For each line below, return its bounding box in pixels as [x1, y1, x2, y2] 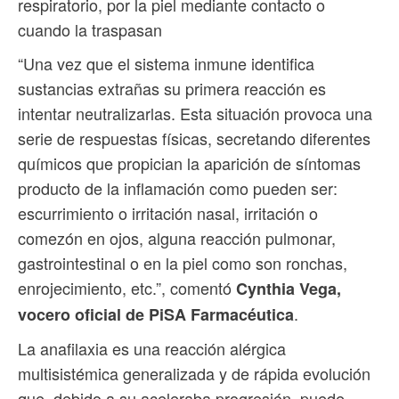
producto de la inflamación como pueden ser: [18, 176, 338, 200]
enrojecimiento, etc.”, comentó [18, 276, 236, 300]
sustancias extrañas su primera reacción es [18, 77, 326, 101]
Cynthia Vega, [236, 277, 341, 301]
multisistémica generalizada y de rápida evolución [18, 362, 370, 386]
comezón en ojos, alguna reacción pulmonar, [18, 226, 336, 250]
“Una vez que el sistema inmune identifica [18, 52, 314, 76]
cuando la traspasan [18, 18, 162, 42]
